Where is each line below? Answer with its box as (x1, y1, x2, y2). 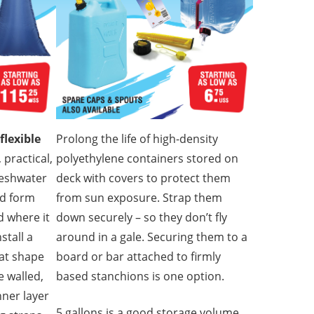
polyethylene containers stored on (56, 150, 239, 166)
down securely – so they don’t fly (56, 209, 228, 225)
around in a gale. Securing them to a (56, 228, 248, 245)
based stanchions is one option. (56, 268, 225, 284)
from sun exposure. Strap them (56, 189, 223, 205)
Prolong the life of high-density (56, 130, 219, 146)
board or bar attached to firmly (56, 248, 221, 264)
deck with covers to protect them (56, 170, 231, 186)
